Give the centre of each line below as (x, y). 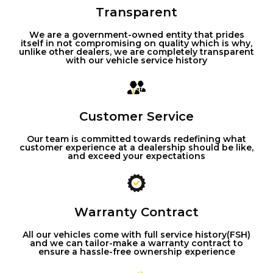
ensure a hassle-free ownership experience (136, 252)
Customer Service (136, 117)
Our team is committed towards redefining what (136, 139)
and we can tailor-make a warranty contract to (136, 243)
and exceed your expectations (136, 156)
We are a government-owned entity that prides (136, 35)
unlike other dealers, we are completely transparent (136, 52)
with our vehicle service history (136, 61)
